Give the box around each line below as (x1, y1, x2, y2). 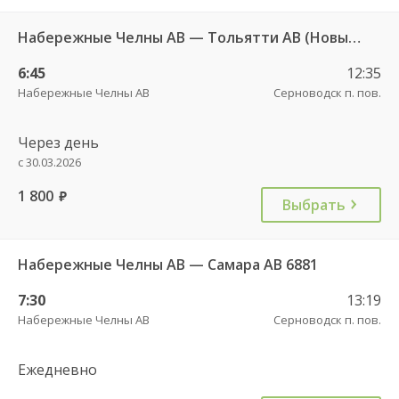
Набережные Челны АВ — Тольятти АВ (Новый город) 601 (348, 27, 361, 47)
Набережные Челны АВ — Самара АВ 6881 (18, 254, 318, 274)
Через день (18, 132, 99, 152)
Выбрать (282, 194, 346, 215)
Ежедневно (18, 359, 97, 379)
